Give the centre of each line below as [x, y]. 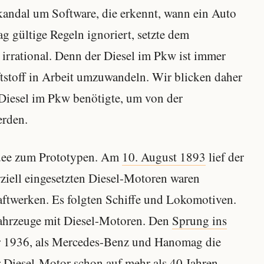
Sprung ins [199, 221]
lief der [225, 157]
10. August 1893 [164, 157]
